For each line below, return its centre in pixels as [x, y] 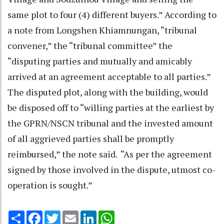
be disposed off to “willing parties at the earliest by [111, 107]
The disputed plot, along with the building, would [108, 92]
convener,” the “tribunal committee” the [90, 45]
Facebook [59, 214]
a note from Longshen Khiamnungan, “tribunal [102, 30]
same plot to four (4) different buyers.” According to [112, 14]
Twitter [73, 214]
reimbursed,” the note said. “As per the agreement [110, 154]
